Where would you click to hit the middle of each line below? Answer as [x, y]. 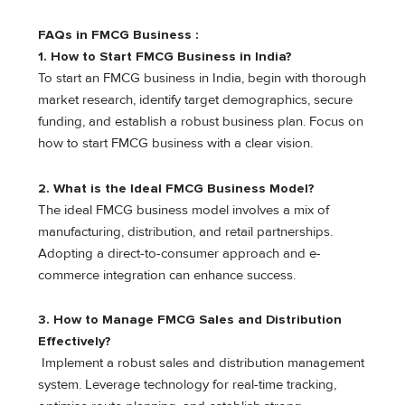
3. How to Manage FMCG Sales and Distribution [190, 320]
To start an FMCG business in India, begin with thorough [202, 79]
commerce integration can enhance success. [167, 275]
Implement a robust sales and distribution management [202, 363]
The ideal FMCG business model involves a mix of [184, 210]
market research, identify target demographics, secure [196, 100]
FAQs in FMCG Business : [119, 35]
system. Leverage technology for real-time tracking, [188, 385]
